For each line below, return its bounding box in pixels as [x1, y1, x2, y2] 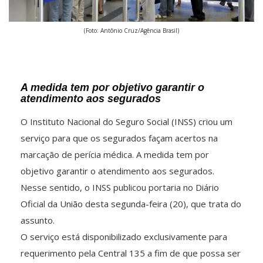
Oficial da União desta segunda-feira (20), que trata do [21, 198, 241, 210]
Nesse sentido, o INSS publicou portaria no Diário [21, 181, 219, 194]
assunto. [21, 214, 55, 227]
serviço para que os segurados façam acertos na [21, 132, 218, 144]
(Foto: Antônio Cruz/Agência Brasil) [84, 26, 179, 35]
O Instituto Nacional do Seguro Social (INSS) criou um [21, 116, 232, 128]
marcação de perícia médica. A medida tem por [21, 149, 209, 161]
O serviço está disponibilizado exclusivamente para [21, 231, 227, 243]
